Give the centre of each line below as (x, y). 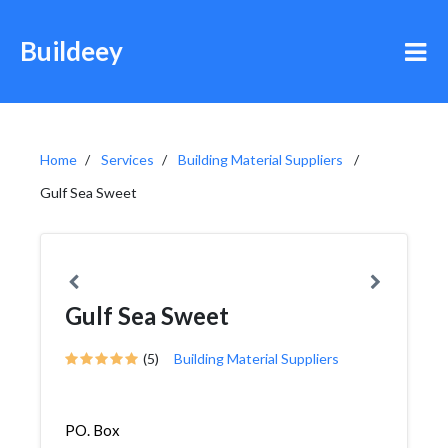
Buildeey (71, 51)
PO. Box (92, 430)
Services (127, 159)
